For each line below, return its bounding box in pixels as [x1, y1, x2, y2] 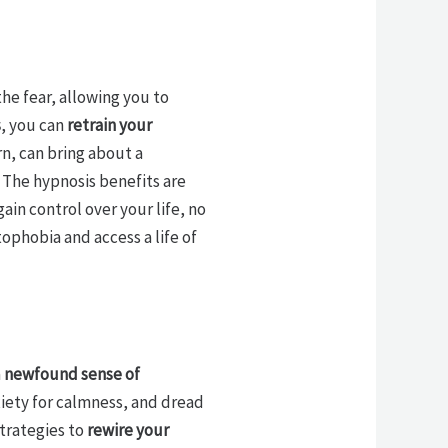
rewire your [86, 419, 169, 442]
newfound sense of [3, 363, 140, 386]
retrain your [66, 113, 152, 136]
